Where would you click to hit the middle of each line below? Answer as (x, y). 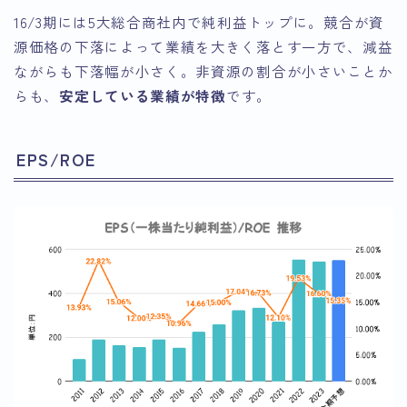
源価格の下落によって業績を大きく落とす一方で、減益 (203, 46)
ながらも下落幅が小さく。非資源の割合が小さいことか (203, 70)
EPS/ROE (56, 159)
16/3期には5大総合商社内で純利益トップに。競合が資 (199, 21)
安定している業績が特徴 (143, 95)
